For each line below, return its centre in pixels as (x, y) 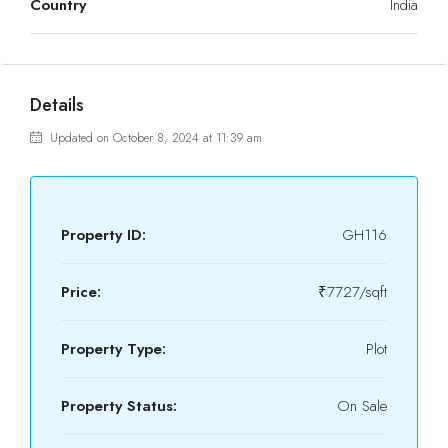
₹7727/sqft (352, 292)
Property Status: (119, 406)
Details (57, 105)
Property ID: (103, 235)
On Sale (362, 406)
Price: (81, 292)
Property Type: (113, 349)
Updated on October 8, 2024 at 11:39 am (154, 138)
